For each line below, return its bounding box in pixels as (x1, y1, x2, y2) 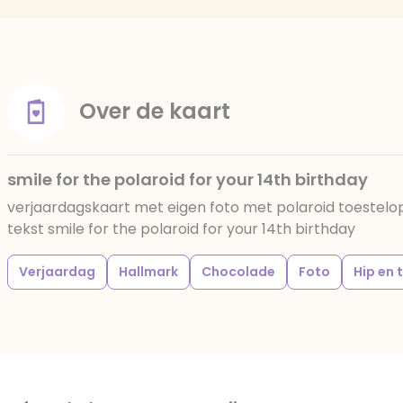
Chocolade (201, 263, 275, 281)
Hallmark (119, 263, 178, 281)
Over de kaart (79, 96, 230, 126)
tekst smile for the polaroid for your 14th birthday (7, 219, 355, 239)
